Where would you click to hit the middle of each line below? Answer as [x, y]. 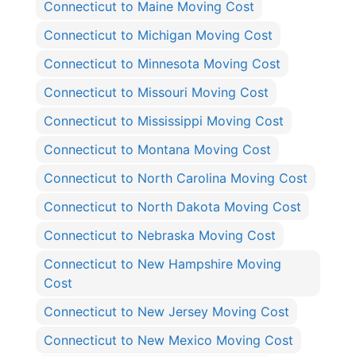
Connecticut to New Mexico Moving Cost [168, 341]
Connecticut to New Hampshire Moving [163, 264]
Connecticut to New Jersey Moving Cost [166, 312]
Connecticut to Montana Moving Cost [157, 150]
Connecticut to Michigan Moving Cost [158, 35]
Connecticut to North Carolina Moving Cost [176, 178]
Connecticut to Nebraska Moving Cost [160, 236]
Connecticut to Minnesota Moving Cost [162, 64]
